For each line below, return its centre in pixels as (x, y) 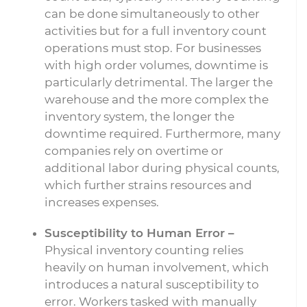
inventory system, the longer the (139, 116)
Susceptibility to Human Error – (139, 233)
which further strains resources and (148, 185)
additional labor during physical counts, (162, 168)
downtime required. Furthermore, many (162, 134)
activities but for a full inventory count (156, 31)
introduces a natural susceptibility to (152, 284)
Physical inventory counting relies (144, 250)
